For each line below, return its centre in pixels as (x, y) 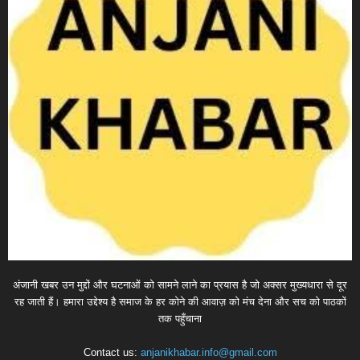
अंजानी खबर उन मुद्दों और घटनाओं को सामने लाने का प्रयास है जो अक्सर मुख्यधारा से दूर (180, 285)
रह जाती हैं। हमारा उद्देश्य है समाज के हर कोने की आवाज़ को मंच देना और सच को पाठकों (180, 302)
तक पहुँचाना (180, 319)
